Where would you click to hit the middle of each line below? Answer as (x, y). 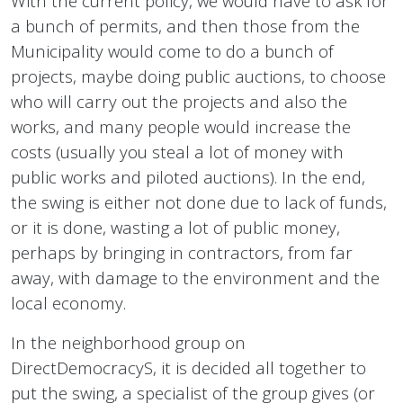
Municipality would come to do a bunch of (172, 51)
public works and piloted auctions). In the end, (188, 177)
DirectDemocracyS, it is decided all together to (188, 368)
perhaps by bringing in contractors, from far (182, 253)
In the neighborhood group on (128, 343)
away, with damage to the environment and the (195, 278)
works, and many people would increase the (181, 127)
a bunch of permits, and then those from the (185, 26)
